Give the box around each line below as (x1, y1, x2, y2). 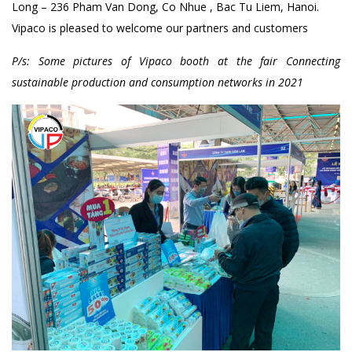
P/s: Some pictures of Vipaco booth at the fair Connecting (12, 53, 340, 68)
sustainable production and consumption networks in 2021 (12, 74, 303, 90)
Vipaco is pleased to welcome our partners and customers (12, 20, 308, 35)
